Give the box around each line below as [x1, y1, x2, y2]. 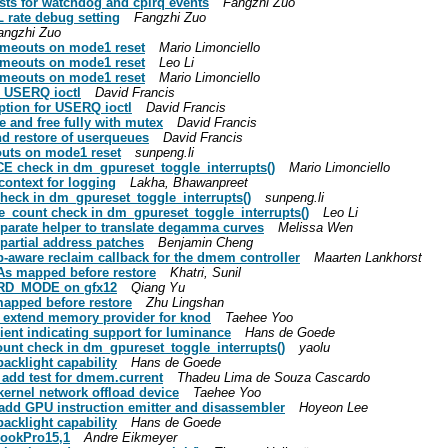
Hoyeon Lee [299, 399, 368, 415]
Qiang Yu [131, 279, 185, 295]
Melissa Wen [278, 219, 353, 235]
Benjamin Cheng [158, 234, 253, 250]
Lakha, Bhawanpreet [130, 174, 248, 190]
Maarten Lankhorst [314, 249, 422, 265]
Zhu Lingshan [146, 294, 224, 310]
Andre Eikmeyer [84, 429, 177, 445]
